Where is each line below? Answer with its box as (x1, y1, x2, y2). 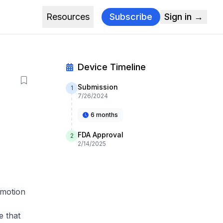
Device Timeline (78, 62, 146, 72)
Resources (46, 11, 90, 22)
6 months (91, 111, 118, 118)
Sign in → (164, 11, 203, 22)
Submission (78, 83, 118, 91)
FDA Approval (78, 130, 123, 139)
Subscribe (110, 11, 152, 22)
